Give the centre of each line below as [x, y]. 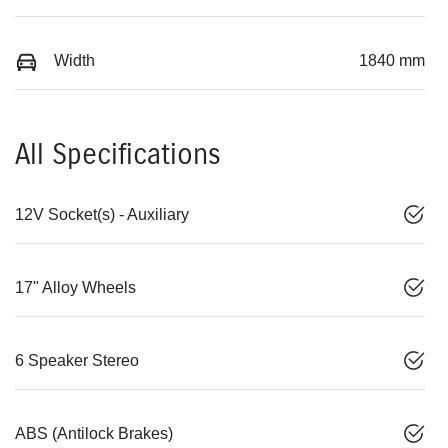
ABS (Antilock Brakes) [94, 434]
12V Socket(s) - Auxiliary [102, 215]
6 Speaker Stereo [77, 361]
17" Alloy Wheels [75, 288]
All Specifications [118, 155]
